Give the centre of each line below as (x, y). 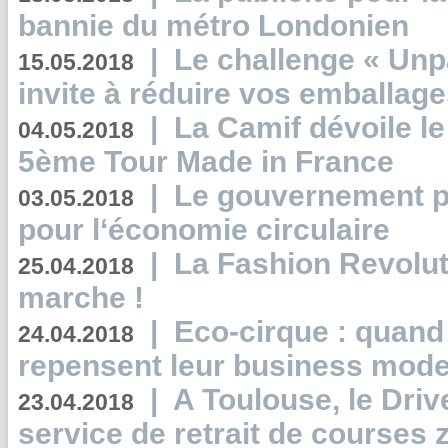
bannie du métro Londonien (213, 25)
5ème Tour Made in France (206, 161)
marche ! (81, 297)
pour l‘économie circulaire (204, 229)
